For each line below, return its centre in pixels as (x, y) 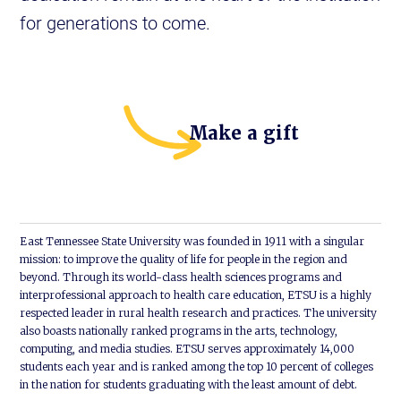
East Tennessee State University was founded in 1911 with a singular (192, 241)
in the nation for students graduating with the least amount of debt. (189, 384)
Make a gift (243, 133)
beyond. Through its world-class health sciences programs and (181, 277)
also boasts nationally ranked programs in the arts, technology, (179, 330)
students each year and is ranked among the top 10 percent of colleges (197, 366)
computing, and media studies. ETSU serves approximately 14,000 (188, 348)
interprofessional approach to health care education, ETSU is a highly (196, 294)
